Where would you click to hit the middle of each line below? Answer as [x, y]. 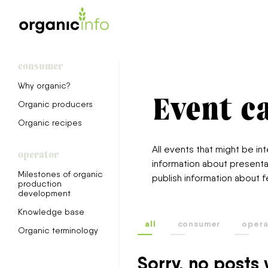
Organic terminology [58, 230]
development [44, 193]
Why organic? [44, 86]
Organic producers [55, 104]
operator [38, 154]
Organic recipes [50, 123]
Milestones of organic [60, 174]
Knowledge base [51, 212]
